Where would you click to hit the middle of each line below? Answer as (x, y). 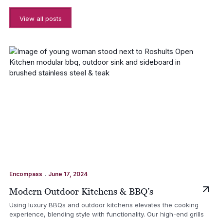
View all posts (40, 19)
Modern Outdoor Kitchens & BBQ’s (81, 191)
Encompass (26, 174)
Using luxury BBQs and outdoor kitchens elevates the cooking (104, 205)
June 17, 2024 (68, 174)
